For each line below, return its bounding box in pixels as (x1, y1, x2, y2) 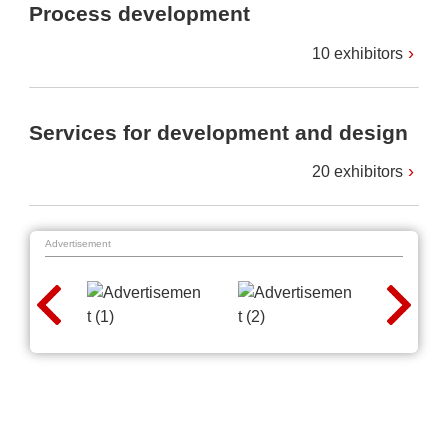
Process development (29, 2, 250, 26)
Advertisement (45, 238, 111, 250)
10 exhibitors (312, 44, 403, 62)
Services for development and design (29, 121, 408, 145)
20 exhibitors (312, 163, 403, 181)
